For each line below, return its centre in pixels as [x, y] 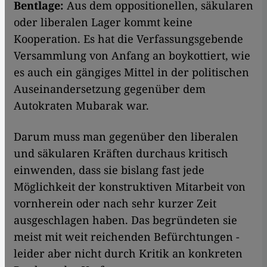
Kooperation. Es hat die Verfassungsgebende [128, 39]
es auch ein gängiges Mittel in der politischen [131, 72]
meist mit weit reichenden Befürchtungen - [127, 237]
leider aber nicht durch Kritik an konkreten [128, 254]
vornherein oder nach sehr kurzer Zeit [115, 204]
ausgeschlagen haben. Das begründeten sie [125, 220]
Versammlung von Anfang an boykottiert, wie [132, 56]
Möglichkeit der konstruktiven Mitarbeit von [130, 187]
